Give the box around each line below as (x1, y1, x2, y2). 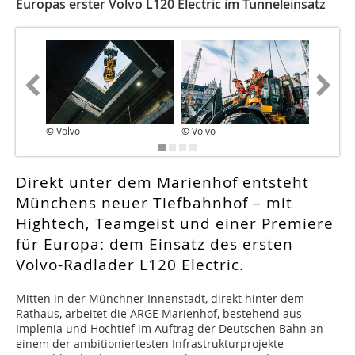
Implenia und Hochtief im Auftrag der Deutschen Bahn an (16, 321, 323, 337)
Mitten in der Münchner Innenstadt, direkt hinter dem (16, 291, 304, 307)
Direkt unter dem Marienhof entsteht (16, 172, 309, 193)
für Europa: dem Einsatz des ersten (16, 234, 293, 255)
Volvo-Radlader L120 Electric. (16, 254, 244, 276)
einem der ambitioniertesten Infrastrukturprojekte (16, 336, 284, 352)
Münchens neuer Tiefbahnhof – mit (16, 193, 292, 214)
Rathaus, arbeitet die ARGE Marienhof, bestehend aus (16, 306, 302, 322)
